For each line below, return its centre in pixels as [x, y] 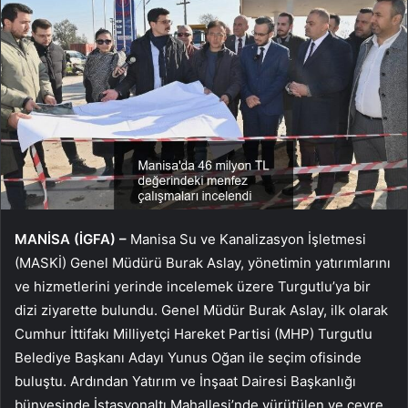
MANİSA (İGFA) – [71, 239]
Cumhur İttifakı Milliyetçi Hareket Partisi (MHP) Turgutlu [194, 333]
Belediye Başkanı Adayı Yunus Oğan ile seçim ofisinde [188, 357]
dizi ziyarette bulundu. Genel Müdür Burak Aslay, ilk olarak [201, 310]
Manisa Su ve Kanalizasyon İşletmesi [246, 239]
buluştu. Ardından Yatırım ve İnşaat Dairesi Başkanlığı [185, 381]
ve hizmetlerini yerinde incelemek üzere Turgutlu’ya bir [193, 286]
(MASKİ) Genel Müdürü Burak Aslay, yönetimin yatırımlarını [203, 262]
